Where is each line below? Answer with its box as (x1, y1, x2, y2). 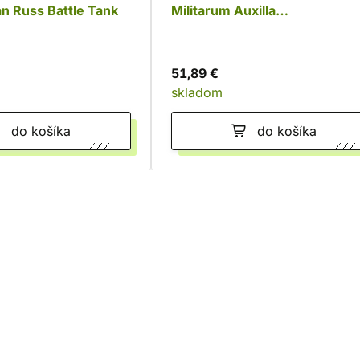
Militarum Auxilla (171, 2, 276, 18)
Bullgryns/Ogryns (171, 22, 283, 38)
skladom (171, 84, 223, 100)
